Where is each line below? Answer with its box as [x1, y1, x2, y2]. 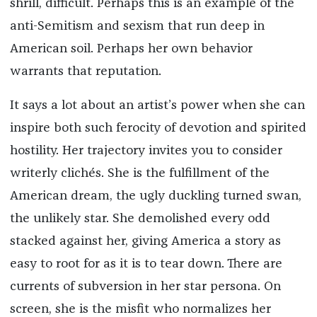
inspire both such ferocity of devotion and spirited [9, 121, 306, 134]
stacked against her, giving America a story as [9, 234, 281, 248]
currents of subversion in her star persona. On [9, 279, 281, 293]
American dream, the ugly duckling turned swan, [9, 189, 301, 202]
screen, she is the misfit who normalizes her [9, 302, 271, 316]
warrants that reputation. [9, 64, 161, 78]
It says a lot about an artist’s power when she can [9, 98, 305, 112]
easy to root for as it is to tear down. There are [9, 257, 282, 270]
